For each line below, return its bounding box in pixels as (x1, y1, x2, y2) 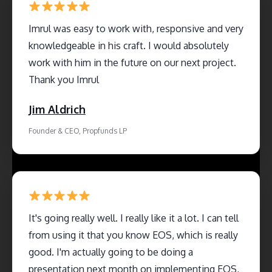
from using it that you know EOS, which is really (29, 228, 238, 241)
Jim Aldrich (29, 102, 86, 116)
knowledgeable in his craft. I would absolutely (29, 39, 229, 52)
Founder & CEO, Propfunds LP (29, 126, 127, 135)
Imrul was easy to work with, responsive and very (29, 22, 243, 35)
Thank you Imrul (29, 73, 99, 86)
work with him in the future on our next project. (29, 56, 236, 69)
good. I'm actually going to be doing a (29, 245, 193, 258)
